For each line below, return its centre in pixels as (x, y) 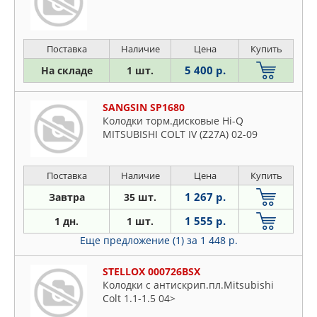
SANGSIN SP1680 (144, 107)
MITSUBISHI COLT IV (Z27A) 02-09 (180, 134)
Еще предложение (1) (133, 240)
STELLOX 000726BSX (151, 271)
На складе (67, 70)
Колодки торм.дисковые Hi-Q (173, 121)
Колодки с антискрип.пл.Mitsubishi (188, 285)
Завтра (67, 197)
